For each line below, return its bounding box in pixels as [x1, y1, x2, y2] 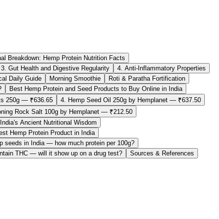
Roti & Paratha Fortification [109, 74, 185, 82]
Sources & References [130, 149, 194, 157]
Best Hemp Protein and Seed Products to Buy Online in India [9, 85, 182, 92]
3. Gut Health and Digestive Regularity [1, 64, 109, 72]
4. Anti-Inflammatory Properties [117, 64, 206, 72]
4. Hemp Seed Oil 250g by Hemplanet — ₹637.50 [61, 96, 201, 104]
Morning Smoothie [49, 74, 101, 82]
